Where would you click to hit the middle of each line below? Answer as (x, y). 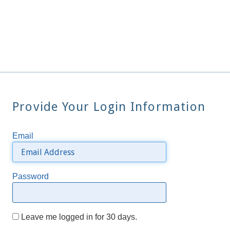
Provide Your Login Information (109, 107)
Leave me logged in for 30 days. (78, 217)
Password (31, 176)
